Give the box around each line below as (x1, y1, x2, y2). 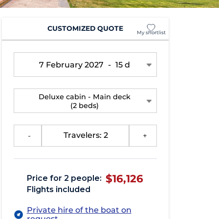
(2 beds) (70, 101, 99, 110)
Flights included (27, 184, 91, 194)
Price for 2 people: (27, 173, 102, 183)
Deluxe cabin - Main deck (39, 92, 131, 101)
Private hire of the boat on (26, 205, 131, 215)
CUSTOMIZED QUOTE (47, 24, 123, 33)
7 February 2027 (39, 60, 106, 69)
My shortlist (136, 29, 166, 36)
